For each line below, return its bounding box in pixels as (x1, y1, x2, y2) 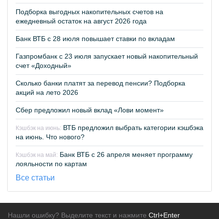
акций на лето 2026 (16, 88, 78, 96)
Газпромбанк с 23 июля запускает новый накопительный (16, 52, 198, 60)
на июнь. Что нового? (16, 133, 85, 141)
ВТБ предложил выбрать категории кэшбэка (61, 124, 203, 131)
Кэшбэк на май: (16, 152, 58, 158)
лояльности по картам (16, 160, 87, 168)
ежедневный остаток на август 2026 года (16, 17, 147, 25)
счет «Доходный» (16, 62, 71, 69)
